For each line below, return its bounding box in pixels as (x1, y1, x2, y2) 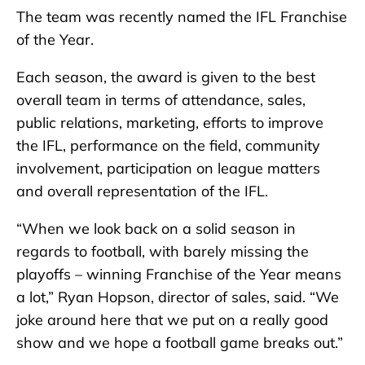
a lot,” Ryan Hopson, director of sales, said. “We (16, 288, 339, 307)
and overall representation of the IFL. (16, 182, 268, 201)
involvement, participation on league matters (16, 159, 320, 178)
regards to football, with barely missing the (16, 242, 309, 262)
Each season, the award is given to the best (16, 68, 315, 87)
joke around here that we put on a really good (16, 310, 328, 330)
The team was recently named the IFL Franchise (16, 7, 347, 27)
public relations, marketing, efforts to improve (16, 113, 323, 133)
